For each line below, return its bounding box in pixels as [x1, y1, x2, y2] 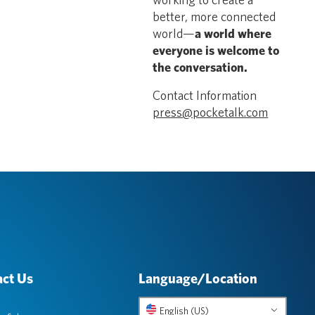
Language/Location [138, 270, 257, 287]
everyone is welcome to [153, 43, 280, 58]
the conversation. [153, 60, 248, 75]
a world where [195, 26, 272, 41]
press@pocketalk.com [153, 105, 269, 120]
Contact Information [153, 88, 257, 103]
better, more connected [153, 9, 276, 24]
